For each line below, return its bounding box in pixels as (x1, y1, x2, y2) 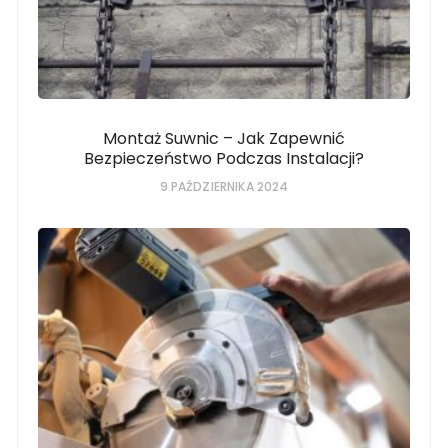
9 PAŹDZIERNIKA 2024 (159, 178, 289, 196)
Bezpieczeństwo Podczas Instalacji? (83, 147, 364, 171)
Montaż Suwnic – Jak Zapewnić (102, 127, 345, 151)
